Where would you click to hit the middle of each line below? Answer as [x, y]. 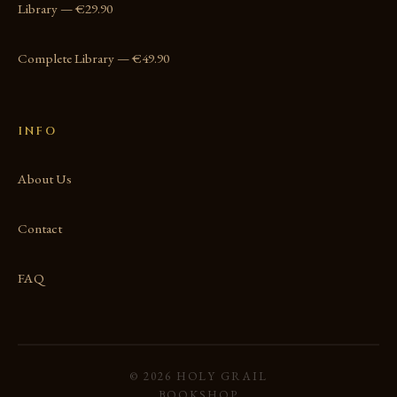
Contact [40, 229]
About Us [45, 179]
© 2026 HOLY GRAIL [198, 377]
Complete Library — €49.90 [93, 59]
